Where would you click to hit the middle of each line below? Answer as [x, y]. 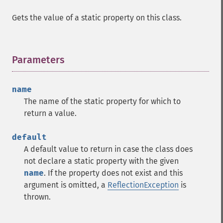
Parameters [38, 60]
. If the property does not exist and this [113, 173]
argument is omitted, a [66, 185]
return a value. [50, 113]
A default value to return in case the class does [108, 149]
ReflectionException [143, 185]
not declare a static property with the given [101, 161]
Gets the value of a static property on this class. [97, 18]
